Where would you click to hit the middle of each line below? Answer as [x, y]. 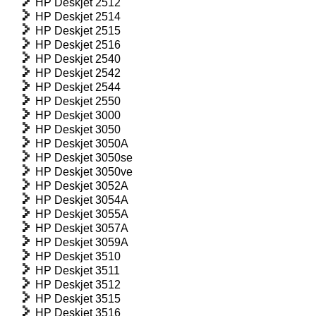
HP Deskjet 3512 [78, 284]
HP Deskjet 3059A [82, 242]
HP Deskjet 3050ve [84, 171]
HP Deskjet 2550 [78, 101]
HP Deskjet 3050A [82, 143]
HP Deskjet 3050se [84, 157]
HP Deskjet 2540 [78, 59]
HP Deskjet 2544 [78, 87]
